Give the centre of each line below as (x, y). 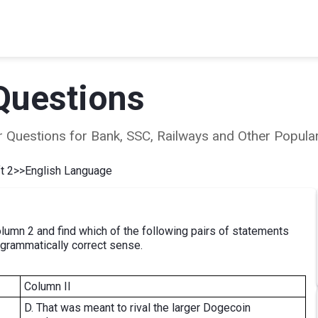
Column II (48, 286)
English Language (68, 171)
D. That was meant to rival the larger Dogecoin (137, 308)
